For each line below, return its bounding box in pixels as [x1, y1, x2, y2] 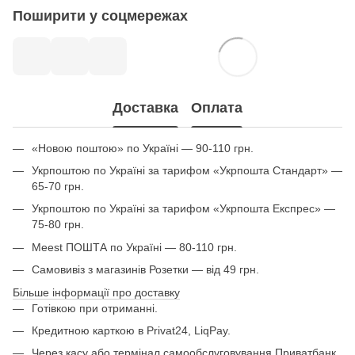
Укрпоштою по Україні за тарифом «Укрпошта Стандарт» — [32, 163, 342, 177]
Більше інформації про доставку [13, 285, 180, 299]
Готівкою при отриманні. [32, 301, 158, 315]
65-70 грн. [32, 179, 84, 193]
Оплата [191, 100, 242, 116]
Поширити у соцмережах [13, 7, 188, 24]
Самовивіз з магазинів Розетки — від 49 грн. [32, 263, 259, 277]
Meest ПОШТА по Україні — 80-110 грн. [32, 240, 237, 254]
